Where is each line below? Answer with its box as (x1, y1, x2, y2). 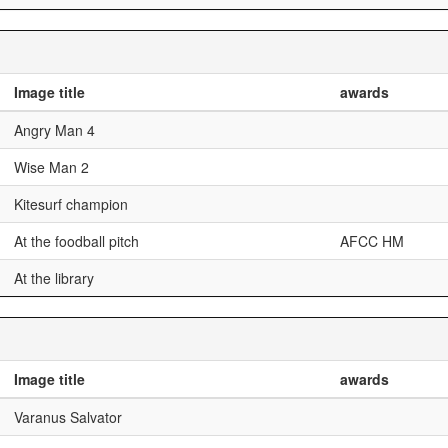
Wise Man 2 (14, 157, 89, 177)
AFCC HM (340, 231, 404, 251)
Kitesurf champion (14, 194, 128, 214)
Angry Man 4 (14, 120, 95, 140)
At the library (14, 268, 94, 288)
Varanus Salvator (14, 407, 122, 427)
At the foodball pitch (14, 231, 139, 251)
